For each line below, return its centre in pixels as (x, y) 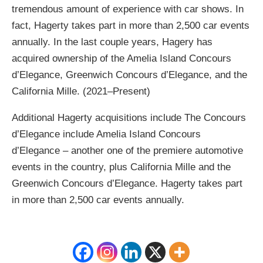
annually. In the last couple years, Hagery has (112, 42)
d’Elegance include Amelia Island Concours (106, 134)
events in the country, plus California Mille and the (121, 167)
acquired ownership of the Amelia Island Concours (121, 58)
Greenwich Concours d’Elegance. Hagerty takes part (127, 183)
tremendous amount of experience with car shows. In (127, 9)
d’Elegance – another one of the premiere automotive (127, 150)
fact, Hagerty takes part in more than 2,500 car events (130, 25)
